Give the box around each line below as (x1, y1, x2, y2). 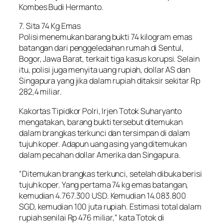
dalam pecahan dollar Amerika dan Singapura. (19, 149, 181, 160)
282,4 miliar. (19, 86, 62, 98)
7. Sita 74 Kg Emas (19, 20, 81, 32)
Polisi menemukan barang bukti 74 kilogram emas (19, 31, 193, 43)
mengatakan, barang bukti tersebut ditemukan (19, 116, 183, 127)
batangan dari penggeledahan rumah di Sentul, (19, 42, 184, 54)
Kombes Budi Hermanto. (19, 1, 104, 13)
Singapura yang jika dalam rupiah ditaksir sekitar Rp (19, 75, 200, 87)
